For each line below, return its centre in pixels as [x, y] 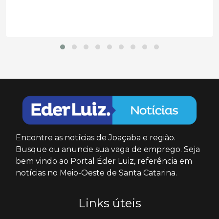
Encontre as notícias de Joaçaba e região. [96, 137]
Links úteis [109, 203]
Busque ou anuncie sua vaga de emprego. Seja [108, 149]
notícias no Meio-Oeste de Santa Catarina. [96, 173]
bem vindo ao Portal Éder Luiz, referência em [104, 161]
